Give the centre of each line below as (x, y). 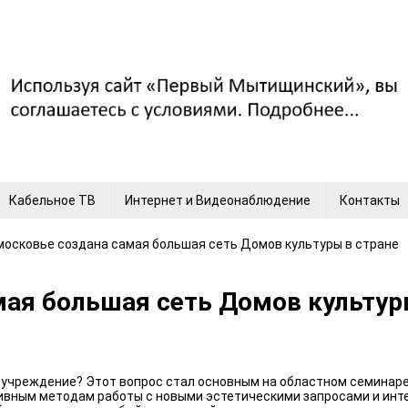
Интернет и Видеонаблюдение (218, 200)
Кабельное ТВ (52, 200)
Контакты (370, 200)
